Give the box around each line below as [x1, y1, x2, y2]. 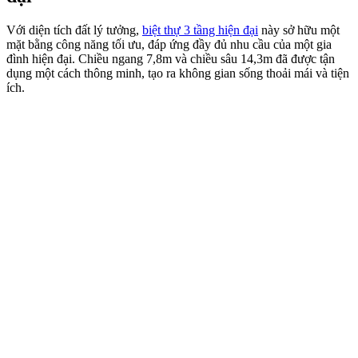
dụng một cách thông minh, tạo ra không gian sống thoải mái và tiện [6, 66, 349, 81]
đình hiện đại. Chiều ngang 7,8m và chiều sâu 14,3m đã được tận [6, 52, 335, 66]
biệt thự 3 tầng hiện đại [142, 23, 258, 38]
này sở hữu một [258, 23, 340, 38]
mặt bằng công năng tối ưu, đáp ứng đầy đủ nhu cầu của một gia [6, 38, 332, 52]
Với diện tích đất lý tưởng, [6, 23, 142, 38]
